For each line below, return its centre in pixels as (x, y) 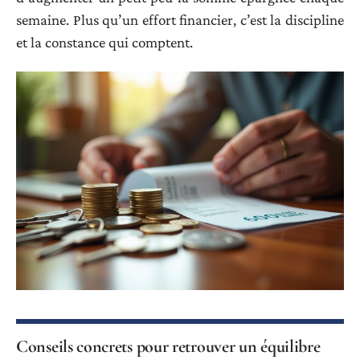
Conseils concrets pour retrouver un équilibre (168, 347)
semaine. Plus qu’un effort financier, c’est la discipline (180, 19)
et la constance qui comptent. (104, 42)
